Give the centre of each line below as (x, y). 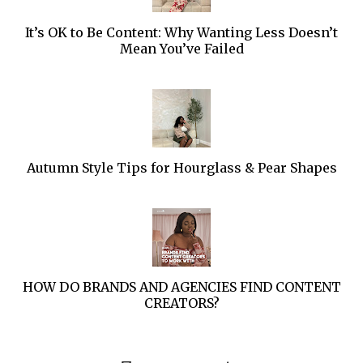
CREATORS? (181, 303)
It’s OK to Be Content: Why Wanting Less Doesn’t (181, 33)
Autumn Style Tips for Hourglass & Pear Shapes (181, 168)
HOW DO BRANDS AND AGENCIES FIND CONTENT (181, 287)
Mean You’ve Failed (181, 49)
